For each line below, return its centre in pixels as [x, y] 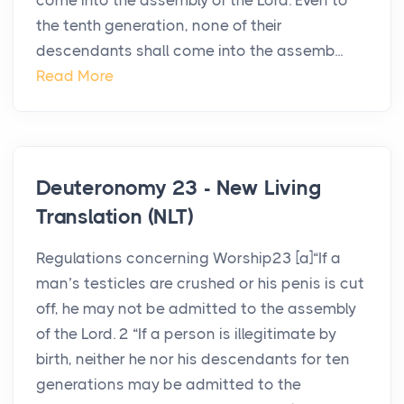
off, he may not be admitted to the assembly [196, 309]
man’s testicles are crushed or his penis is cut [200, 284]
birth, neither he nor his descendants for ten [193, 359]
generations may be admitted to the [169, 385]
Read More [75, 76]
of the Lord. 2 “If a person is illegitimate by [186, 334]
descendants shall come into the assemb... [189, 51]
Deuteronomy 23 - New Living [179, 188]
